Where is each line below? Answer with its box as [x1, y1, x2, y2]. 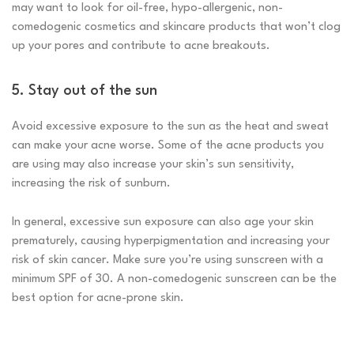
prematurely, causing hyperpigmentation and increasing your [12, 235, 330, 248]
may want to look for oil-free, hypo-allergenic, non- [12, 2, 283, 15]
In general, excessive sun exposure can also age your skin [12, 217, 314, 229]
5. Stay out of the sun [12, 84, 157, 99]
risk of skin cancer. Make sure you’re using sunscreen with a [12, 254, 323, 267]
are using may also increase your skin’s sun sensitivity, [12, 159, 294, 171]
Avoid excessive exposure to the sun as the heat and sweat [12, 121, 329, 134]
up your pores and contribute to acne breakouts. [12, 40, 270, 53]
